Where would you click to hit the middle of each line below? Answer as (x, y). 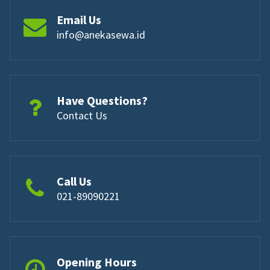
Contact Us (82, 115)
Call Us (74, 181)
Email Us (79, 19)
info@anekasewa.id (101, 34)
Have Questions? (102, 100)
